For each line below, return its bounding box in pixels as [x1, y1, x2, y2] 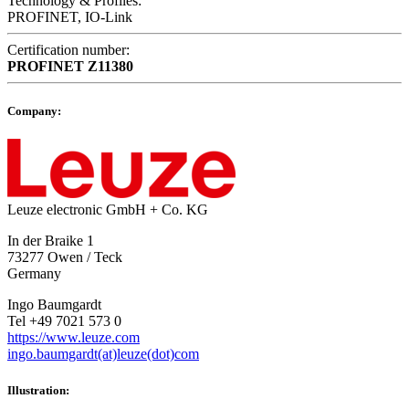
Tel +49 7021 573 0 [7, 313, 121, 330]
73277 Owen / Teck [7, 249, 122, 266]
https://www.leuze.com [7, 330, 140, 346]
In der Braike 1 [7, 233, 94, 249]
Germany [7, 266, 61, 282]
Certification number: [7, 42, 130, 58]
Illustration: [7, 383, 69, 397]
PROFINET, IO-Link [7, 9, 132, 26]
